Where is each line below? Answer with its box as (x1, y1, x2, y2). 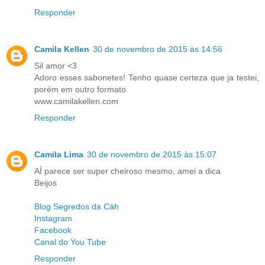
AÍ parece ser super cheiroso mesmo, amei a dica (34, 166, 221, 176)
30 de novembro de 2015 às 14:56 (93, 44, 222, 54)
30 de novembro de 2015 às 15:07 (87, 150, 216, 160)
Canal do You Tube (34, 237, 106, 247)
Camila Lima (34, 150, 83, 160)
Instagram (34, 214, 72, 224)
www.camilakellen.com (34, 96, 118, 106)
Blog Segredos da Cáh (34, 202, 119, 212)
